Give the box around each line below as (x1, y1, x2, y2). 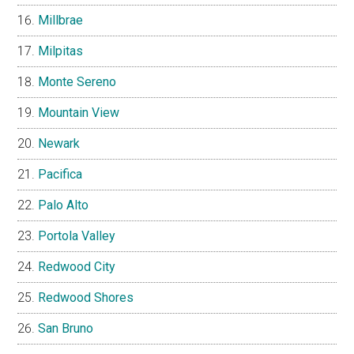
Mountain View (38, 105, 120, 121)
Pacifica (38, 167, 83, 183)
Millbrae (38, 13, 84, 28)
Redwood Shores (38, 290, 134, 306)
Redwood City (38, 259, 116, 275)
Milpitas (38, 43, 84, 59)
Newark (38, 136, 81, 152)
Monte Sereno (38, 74, 117, 90)
